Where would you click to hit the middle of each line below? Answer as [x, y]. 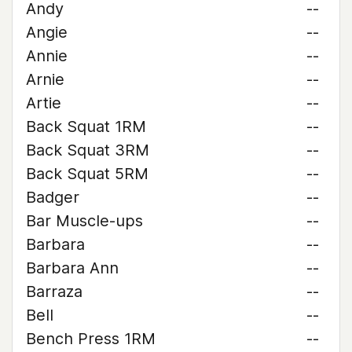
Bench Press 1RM [91, 339]
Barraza [54, 291]
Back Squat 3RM [88, 150]
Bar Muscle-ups [84, 221]
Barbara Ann [72, 268]
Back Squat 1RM [86, 126]
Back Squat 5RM [87, 174]
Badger [53, 197]
